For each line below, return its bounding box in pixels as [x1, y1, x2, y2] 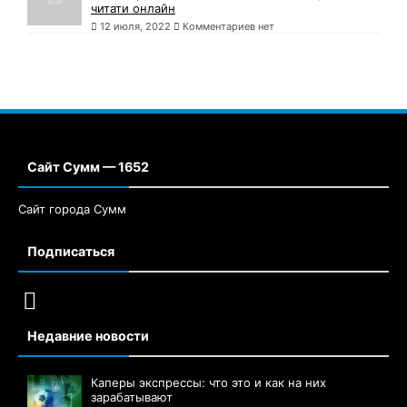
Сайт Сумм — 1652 [27, 159, 149, 175]
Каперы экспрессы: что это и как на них [91, 375, 326, 391]
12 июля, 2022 [100, 20, 171, 34]
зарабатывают [91, 390, 173, 405]
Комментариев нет [180, 20, 274, 34]
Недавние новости [27, 328, 149, 344]
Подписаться [27, 243, 114, 260]
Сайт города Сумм [18, 202, 126, 217]
